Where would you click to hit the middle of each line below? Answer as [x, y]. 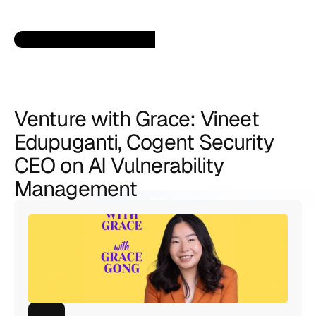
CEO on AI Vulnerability [119, 165]
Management [76, 189]
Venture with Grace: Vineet [136, 119]
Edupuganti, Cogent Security [144, 142]
